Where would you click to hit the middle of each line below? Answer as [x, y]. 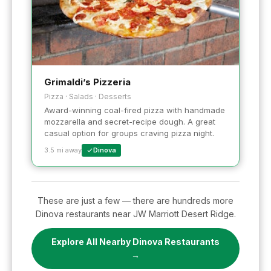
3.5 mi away [63, 150]
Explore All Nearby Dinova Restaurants [135, 241]
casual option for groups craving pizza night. [129, 133]
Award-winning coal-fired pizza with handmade [135, 110]
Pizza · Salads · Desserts [88, 96]
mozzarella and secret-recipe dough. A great [130, 121]
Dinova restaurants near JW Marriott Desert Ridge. [135, 214]
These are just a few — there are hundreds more [135, 200]
